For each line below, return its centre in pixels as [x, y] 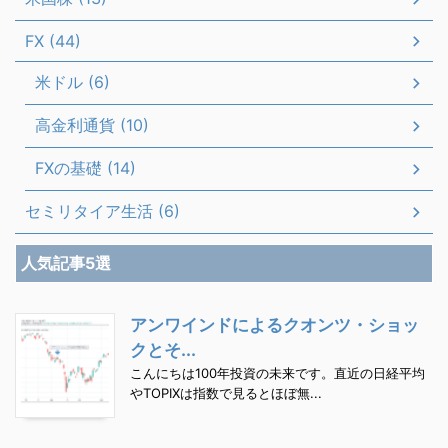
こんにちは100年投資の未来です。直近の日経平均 [277, 373]
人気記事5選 [66, 263]
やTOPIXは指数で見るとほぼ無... [226, 393]
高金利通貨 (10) [92, 125]
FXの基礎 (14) [85, 168]
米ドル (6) [72, 82]
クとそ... [163, 350]
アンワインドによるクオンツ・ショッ [274, 325]
